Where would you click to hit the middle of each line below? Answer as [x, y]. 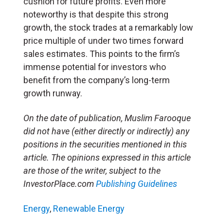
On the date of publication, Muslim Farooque [107, 118]
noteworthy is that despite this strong [96, 15]
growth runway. [53, 93]
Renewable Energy [89, 209]
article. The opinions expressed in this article [107, 158]
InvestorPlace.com [60, 184]
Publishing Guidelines [136, 184]
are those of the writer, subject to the [92, 171]
